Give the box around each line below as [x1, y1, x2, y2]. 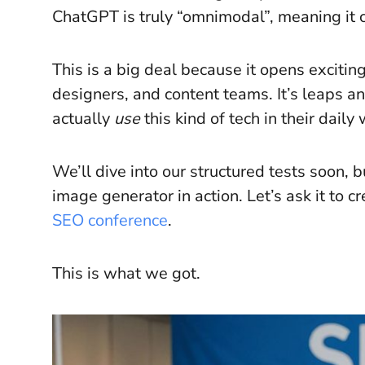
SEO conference [52, 209, 168, 231]
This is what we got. [52, 262, 200, 284]
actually [52, 108, 114, 130]
